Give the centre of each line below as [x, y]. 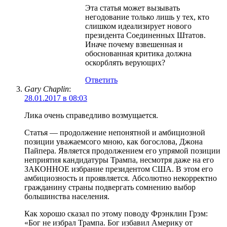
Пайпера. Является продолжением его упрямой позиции [122, 150]
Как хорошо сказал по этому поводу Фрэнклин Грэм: [116, 213]
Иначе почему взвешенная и [134, 44]
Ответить [101, 80]
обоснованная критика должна [138, 53]
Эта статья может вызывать [133, 8]
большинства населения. [67, 196]
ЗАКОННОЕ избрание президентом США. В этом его [119, 169]
